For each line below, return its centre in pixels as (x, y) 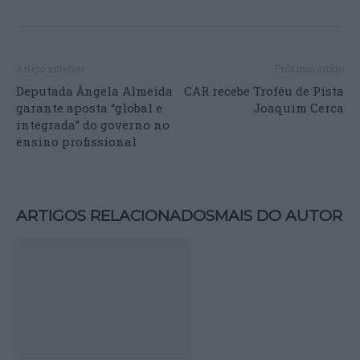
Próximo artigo (309, 68)
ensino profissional (76, 141)
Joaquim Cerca (299, 108)
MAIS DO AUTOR (278, 216)
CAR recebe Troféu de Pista (264, 91)
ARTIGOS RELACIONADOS (115, 216)
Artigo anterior (50, 68)
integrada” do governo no (93, 125)
